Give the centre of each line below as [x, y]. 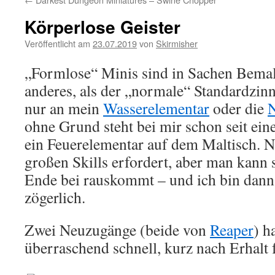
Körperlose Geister [103, 27]
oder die [238, 108]
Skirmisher [177, 43]
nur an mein [64, 108]
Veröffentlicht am [57, 43]
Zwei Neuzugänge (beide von [117, 230]
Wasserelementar [156, 108]
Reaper [232, 230]
